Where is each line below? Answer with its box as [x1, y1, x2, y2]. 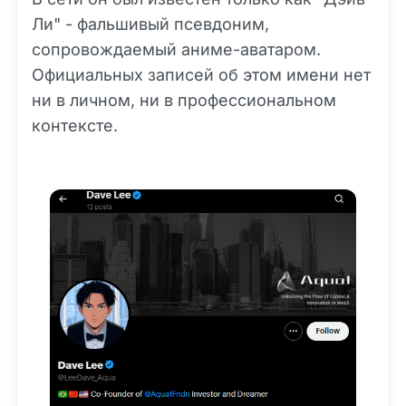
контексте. [32, 116, 118, 135]
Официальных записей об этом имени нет [32, 65, 371, 84]
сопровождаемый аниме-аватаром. [32, 40, 321, 59]
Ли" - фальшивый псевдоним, [32, 14, 269, 34]
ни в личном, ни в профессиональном [32, 91, 336, 110]
